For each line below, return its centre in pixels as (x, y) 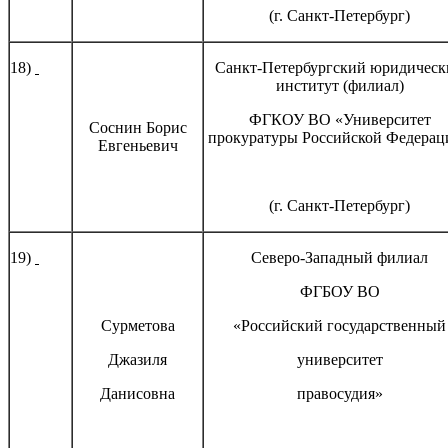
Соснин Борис (137, 127)
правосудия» (339, 393)
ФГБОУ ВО (339, 291)
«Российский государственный (339, 325)
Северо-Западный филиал (339, 257)
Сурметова (137, 325)
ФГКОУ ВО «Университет (339, 119)
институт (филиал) (339, 85)
